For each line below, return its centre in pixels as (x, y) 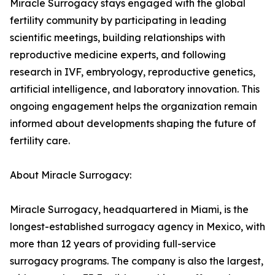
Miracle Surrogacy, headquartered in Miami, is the (129, 210)
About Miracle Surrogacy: (71, 175)
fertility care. (40, 141)
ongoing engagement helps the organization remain (134, 107)
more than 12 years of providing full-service (113, 244)
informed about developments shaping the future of (133, 124)
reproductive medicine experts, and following (118, 55)
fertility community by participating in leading (118, 21)
